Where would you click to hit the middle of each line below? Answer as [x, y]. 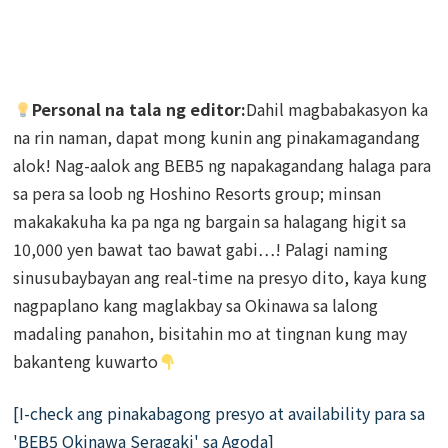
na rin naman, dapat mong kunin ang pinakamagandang [217, 137]
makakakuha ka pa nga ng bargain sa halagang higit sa [210, 221]
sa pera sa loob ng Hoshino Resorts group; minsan [197, 193]
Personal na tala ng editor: [138, 109]
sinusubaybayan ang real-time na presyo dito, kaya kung [220, 277]
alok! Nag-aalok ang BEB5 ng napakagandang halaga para [222, 165]
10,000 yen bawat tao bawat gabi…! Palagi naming [201, 249]
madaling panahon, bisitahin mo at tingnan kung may [210, 333]
